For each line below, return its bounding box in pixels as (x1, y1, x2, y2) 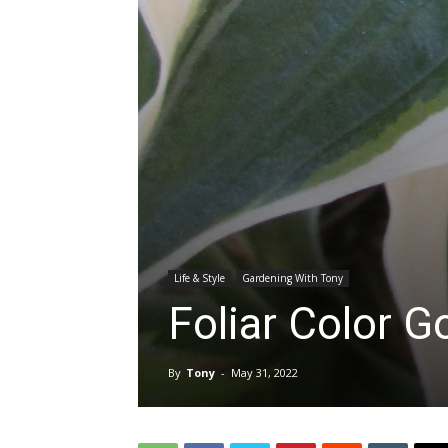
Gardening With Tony (242, 271, 343, 285)
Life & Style (174, 271, 225, 285)
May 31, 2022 (231, 365, 298, 380)
